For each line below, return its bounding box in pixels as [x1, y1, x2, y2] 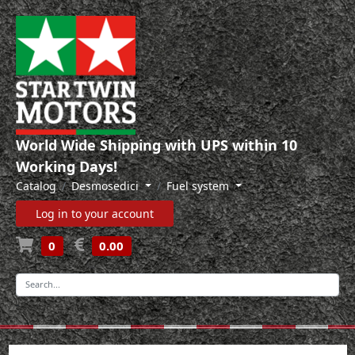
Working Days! [16, 157, 117, 176]
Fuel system [166, 178, 232, 193]
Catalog [16, 178, 56, 193]
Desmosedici [71, 178, 142, 193]
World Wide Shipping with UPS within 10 [16, 136, 297, 155]
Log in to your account [36, 206, 154, 221]
